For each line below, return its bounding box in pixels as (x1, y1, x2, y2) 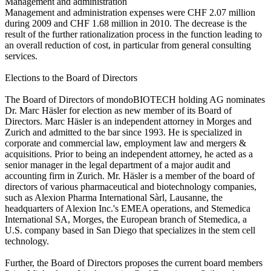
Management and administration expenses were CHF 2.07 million (5, 7, 255, 18)
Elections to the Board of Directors (5, 72, 137, 83)
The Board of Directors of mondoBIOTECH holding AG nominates (5, 94, 265, 105)
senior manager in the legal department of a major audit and (5, 159, 230, 170)
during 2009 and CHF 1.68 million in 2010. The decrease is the (5, 18, 247, 28)
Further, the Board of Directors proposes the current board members (5, 257, 263, 268)
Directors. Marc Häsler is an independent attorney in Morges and (5, 116, 252, 126)
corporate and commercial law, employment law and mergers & (5, 137, 246, 148)
